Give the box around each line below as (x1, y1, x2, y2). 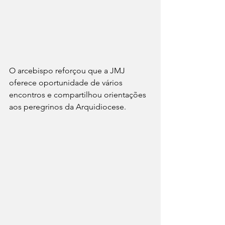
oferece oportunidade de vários (9, 77, 125, 87)
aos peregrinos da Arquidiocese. (9, 101, 126, 111)
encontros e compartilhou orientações (9, 89, 148, 99)
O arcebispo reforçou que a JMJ (9, 65, 127, 75)
